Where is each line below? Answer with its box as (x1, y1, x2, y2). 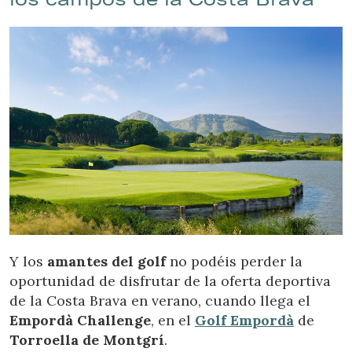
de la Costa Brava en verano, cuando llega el (9, 291, 310, 310)
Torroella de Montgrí (9, 330, 164, 349)
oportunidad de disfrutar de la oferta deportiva (9, 271, 331, 290)
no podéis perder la (166, 251, 302, 270)
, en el (151, 310, 195, 329)
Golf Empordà (195, 310, 294, 329)
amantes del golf (43, 251, 166, 270)
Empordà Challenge (9, 310, 151, 329)
